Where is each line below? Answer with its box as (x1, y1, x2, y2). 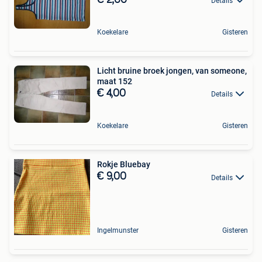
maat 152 (97, 76, 132, 86)
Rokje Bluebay (97, 160, 150, 170)
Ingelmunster (97, 226, 139, 235)
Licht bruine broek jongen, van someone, (97, 65, 247, 75)
